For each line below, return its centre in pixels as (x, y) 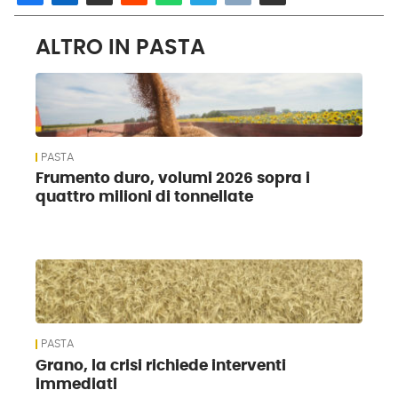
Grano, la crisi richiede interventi (161, 366)
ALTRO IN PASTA (120, 48)
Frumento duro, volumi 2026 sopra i (173, 179)
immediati (76, 384)
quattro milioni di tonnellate (144, 198)
